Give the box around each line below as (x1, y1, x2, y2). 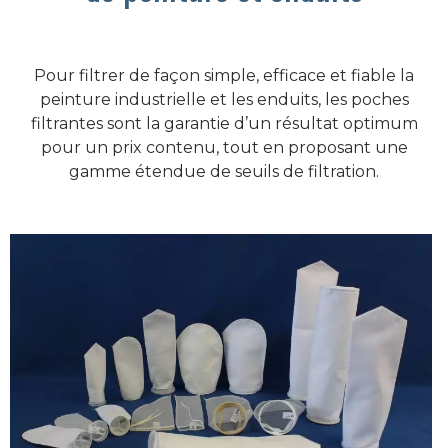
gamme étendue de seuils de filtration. (69, 162, 379, 181)
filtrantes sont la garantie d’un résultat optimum (30, 114, 418, 133)
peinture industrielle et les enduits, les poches (39, 90, 409, 109)
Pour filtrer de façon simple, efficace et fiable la (34, 66, 414, 85)
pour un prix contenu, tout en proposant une (40, 138, 408, 157)
